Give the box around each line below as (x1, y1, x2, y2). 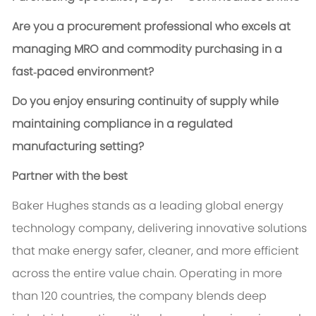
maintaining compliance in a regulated (11, 116, 233, 133)
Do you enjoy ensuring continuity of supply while (11, 93, 279, 110)
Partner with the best (11, 168, 128, 185)
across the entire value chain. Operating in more (11, 265, 282, 282)
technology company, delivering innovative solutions (11, 220, 307, 237)
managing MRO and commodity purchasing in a (11, 41, 282, 58)
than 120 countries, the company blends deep (11, 288, 267, 305)
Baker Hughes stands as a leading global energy (11, 197, 284, 214)
